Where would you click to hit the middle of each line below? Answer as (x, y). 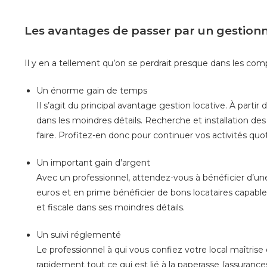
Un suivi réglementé (78, 235)
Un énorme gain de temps (91, 90)
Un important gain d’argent (93, 162)
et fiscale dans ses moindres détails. (110, 207)
